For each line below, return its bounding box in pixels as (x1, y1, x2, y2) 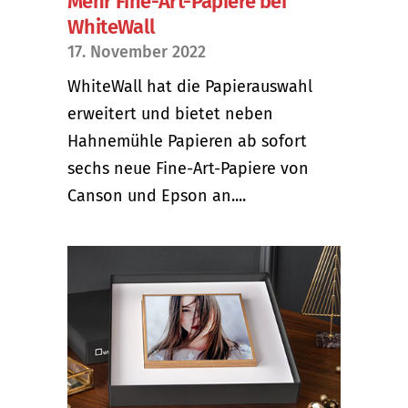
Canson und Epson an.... (67, 185, 246, 206)
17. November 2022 (67, 41, 206, 62)
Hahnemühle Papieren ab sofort (67, 130, 307, 151)
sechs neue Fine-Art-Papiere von (67, 158, 309, 178)
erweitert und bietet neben (67, 103, 273, 124)
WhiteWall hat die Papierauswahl (67, 76, 312, 97)
